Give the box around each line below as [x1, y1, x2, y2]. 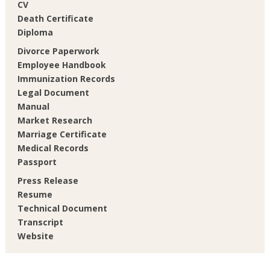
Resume [17, 188, 52, 200]
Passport [17, 155, 57, 168]
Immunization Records [17, 72, 115, 84]
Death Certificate [17, 13, 93, 25]
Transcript [17, 216, 63, 228]
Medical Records [17, 142, 89, 154]
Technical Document [17, 202, 107, 214]
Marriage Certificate [17, 128, 107, 140]
